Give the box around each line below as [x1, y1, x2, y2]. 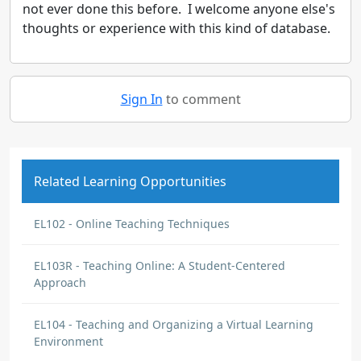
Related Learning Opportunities [34, 172, 226, 190]
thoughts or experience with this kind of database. [23, 19, 334, 37]
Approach [34, 275, 86, 290]
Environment [34, 334, 103, 349]
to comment [162, 90, 241, 108]
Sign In [120, 90, 163, 108]
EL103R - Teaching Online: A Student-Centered [34, 258, 285, 273]
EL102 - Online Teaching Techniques [34, 216, 230, 231]
